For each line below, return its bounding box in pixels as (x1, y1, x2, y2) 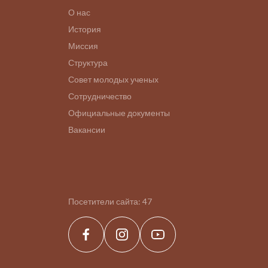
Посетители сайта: (68, 196, 142, 206)
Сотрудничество (68, 91, 132, 101)
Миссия (68, 41, 98, 51)
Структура (68, 57, 108, 68)
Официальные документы (68, 108, 170, 118)
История (68, 24, 101, 34)
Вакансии (68, 124, 105, 135)
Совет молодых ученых (68, 74, 159, 84)
